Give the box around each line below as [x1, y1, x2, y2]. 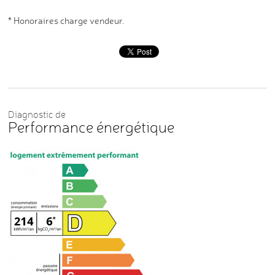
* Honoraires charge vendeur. [8, 15, 125, 26]
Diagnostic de [8, 109, 66, 120]
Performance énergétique [8, 118, 175, 136]
